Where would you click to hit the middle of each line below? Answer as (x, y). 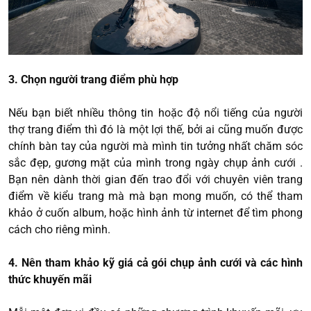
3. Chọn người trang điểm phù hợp (95, 80)
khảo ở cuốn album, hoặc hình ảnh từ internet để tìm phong (155, 213)
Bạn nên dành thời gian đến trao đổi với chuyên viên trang (155, 180)
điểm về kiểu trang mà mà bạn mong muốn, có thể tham (155, 196)
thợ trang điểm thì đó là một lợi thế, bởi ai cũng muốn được (155, 130)
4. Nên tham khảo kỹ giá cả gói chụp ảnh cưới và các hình (155, 263)
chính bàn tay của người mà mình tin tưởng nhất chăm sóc (155, 146)
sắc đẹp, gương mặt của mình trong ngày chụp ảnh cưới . (155, 163)
